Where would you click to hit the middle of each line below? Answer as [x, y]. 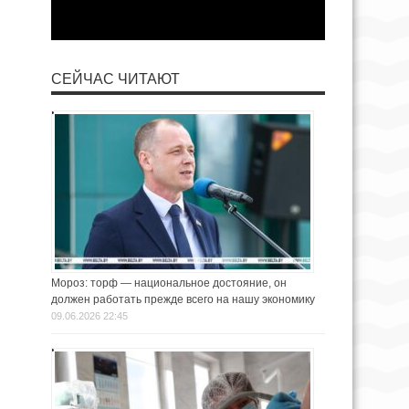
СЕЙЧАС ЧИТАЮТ [115, 79]
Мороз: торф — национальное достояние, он [169, 283]
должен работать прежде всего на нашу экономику [184, 300]
